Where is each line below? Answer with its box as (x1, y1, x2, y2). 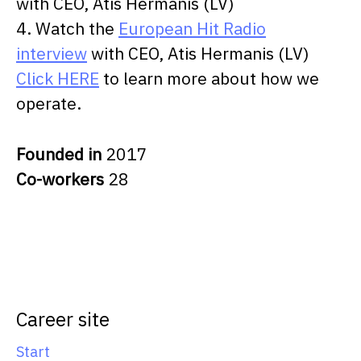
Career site (16, 306, 110, 332)
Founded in (16, 143, 106, 165)
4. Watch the (16, 17, 118, 39)
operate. (16, 92, 81, 114)
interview (16, 42, 87, 64)
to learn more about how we (99, 67, 319, 89)
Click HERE (16, 67, 99, 89)
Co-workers (16, 168, 108, 190)
